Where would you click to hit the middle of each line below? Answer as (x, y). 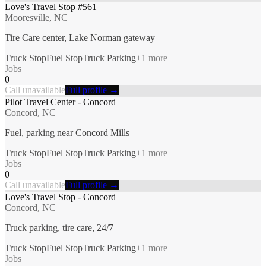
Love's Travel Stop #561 (51, 7)
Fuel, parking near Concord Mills (67, 132)
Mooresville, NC (36, 17)
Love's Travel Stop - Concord (60, 197)
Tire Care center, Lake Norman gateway (80, 37)
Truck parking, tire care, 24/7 (59, 227)
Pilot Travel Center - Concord (60, 102)
